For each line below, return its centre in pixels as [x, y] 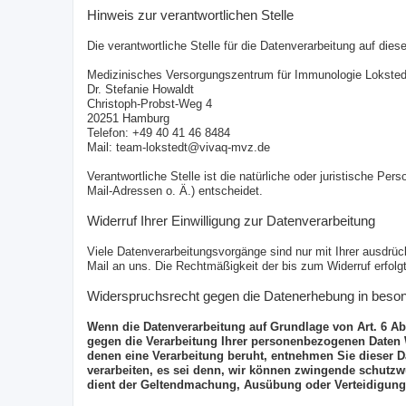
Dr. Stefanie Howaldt [140, 90]
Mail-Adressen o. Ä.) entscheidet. [175, 191]
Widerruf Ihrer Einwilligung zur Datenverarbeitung [231, 221]
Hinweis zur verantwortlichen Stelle [190, 15]
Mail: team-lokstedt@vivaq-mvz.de [179, 148]
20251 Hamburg [128, 119]
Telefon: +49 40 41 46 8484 [159, 133]
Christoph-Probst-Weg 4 [150, 104]
